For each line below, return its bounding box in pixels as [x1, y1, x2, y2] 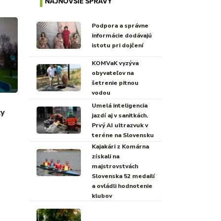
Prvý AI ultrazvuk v [91, 121, 148, 129]
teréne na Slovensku [91, 131, 154, 139]
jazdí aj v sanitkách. [91, 111, 148, 119]
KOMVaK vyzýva [91, 59, 139, 67]
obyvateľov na [91, 69, 134, 77]
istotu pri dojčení [91, 41, 144, 49]
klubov [91, 192, 112, 200]
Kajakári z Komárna [91, 143, 149, 150]
